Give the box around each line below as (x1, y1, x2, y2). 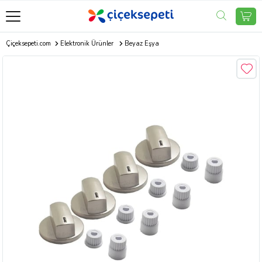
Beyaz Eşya (124, 39, 159, 48)
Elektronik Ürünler (60, 39, 113, 48)
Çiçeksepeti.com (6, 39, 51, 48)
